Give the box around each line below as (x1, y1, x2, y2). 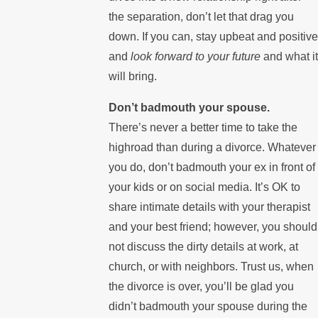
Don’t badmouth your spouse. (108, 101, 270, 114)
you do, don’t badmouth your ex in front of (108, 160, 315, 173)
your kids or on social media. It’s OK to (108, 180, 300, 193)
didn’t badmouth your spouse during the (108, 300, 307, 312)
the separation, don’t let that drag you (108, 10, 294, 23)
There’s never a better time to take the (108, 121, 297, 133)
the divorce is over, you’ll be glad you (108, 280, 294, 292)
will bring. (108, 70, 157, 82)
